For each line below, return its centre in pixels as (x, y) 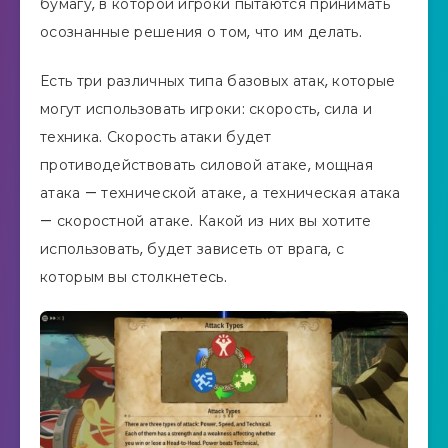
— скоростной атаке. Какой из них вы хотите (206, 220)
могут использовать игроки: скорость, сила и (206, 108)
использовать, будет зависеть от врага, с (192, 248)
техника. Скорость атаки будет (156, 136)
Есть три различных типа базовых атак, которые (218, 80)
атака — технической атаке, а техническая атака (220, 192)
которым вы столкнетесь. (133, 276)
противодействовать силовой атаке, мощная (206, 164)
